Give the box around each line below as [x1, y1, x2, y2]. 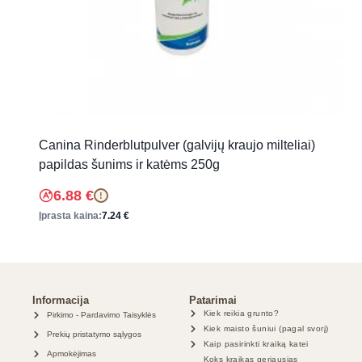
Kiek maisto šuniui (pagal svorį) [203, 324, 329, 334]
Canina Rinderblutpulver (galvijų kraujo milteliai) [39, 138, 315, 153]
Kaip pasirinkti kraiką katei [203, 339, 309, 349]
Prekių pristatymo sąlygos [46, 330, 141, 339]
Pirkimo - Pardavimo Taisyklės [46, 310, 156, 320]
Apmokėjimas [46, 349, 96, 359]
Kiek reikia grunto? [203, 309, 280, 318]
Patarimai [189, 294, 237, 307]
